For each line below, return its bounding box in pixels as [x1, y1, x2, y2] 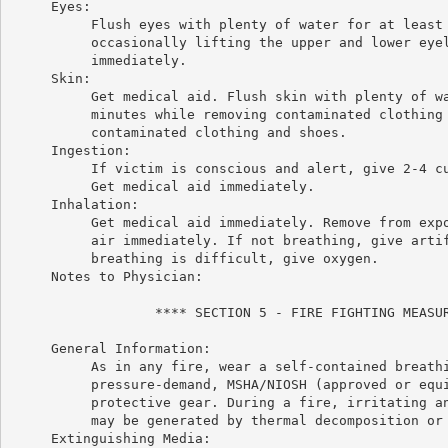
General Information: [10, 340, 211, 356]
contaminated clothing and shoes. [10, 124, 347, 140]
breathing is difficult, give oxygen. [10, 250, 379, 266]
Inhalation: [10, 196, 139, 212]
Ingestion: [10, 142, 131, 158]
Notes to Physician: [10, 268, 203, 284]
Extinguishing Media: [10, 430, 211, 446]
